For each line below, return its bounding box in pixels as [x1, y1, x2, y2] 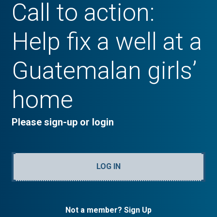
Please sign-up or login [12, 116, 114, 128]
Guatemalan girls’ [12, 57, 197, 85]
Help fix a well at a [12, 28, 202, 56]
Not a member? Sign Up [65, 205, 152, 215]
